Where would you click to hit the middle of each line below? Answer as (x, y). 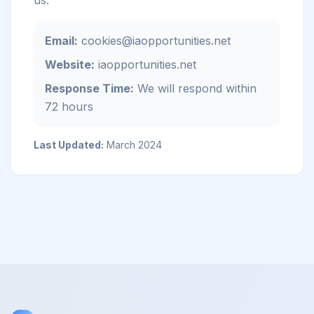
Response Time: (89, 88)
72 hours (69, 107)
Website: (70, 64)
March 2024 (133, 145)
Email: (61, 41)
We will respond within (195, 88)
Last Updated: (69, 145)
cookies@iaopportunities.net (154, 41)
